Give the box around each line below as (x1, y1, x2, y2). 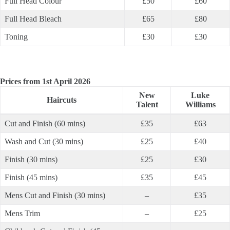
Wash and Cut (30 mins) (5, 137, 83, 146)
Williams (185, 100, 216, 109)
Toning (5, 32, 28, 41)
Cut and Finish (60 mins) (5, 119, 85, 128)
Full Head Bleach (5, 14, 62, 23)
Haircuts (47, 95, 76, 104)
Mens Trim (5, 209, 40, 218)
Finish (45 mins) (5, 173, 57, 182)
